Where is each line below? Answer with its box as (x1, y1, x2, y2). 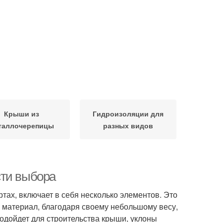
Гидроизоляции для (93, 109, 164, 118)
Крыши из (4, 109, 39, 118)
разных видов (103, 120, 153, 130)
